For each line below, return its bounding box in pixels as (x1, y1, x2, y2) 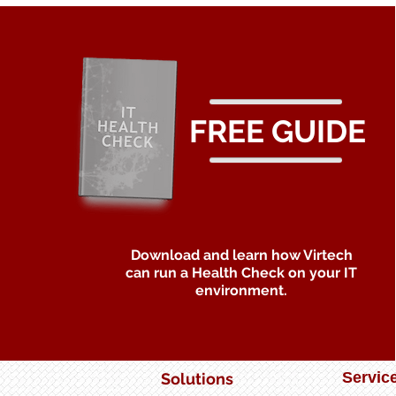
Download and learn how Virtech (130, 247, 353, 264)
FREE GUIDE (188, 113, 366, 150)
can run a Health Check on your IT (126, 264, 358, 282)
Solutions (161, 369, 233, 389)
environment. (195, 282, 288, 300)
